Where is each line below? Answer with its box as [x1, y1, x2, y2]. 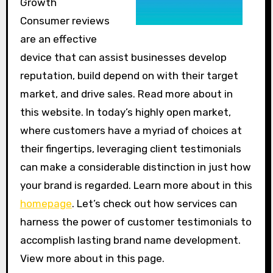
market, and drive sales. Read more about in [19, 88, 233, 100]
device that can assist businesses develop [19, 51, 227, 63]
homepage [19, 197, 72, 210]
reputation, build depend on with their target [19, 69, 238, 82]
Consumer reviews [19, 15, 110, 27]
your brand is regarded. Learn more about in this [19, 179, 252, 191]
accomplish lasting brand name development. [19, 234, 241, 246]
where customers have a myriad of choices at [19, 124, 242, 136]
